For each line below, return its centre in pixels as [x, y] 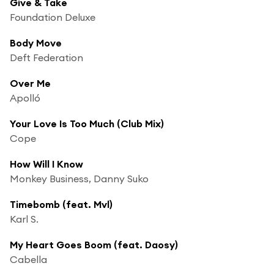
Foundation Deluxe [53, 17]
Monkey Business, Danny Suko [79, 178]
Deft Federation [46, 57]
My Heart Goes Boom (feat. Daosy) [94, 244]
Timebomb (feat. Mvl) [61, 204]
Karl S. [24, 219]
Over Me [30, 83]
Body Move [36, 43]
